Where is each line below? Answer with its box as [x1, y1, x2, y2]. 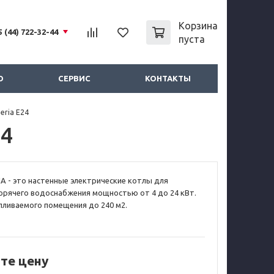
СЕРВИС [58, 74, 91, 83]
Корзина [179, 20, 218, 31]
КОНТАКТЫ [144, 74, 191, 83]
